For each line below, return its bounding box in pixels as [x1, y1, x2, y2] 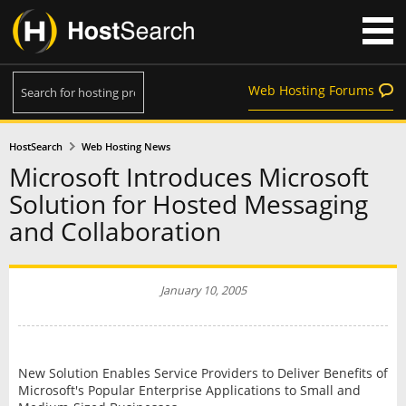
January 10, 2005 [159, 282, 246, 298]
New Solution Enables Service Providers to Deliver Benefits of [17, 363, 388, 382]
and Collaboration [9, 214, 221, 249]
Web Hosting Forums [248, 82, 374, 99]
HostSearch [8, 140, 63, 153]
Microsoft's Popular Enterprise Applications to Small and [17, 381, 361, 399]
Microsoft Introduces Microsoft [9, 159, 369, 195]
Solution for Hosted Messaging [9, 187, 368, 222]
